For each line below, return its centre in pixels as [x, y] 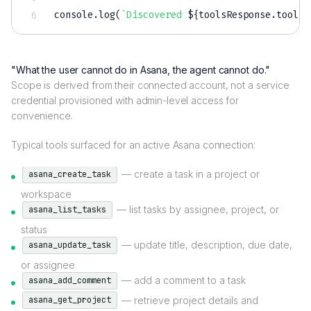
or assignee [48, 264]
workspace [46, 194]
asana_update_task [70, 245]
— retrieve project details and [188, 300]
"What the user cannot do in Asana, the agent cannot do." [141, 70]
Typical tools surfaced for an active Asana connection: [133, 145]
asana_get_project [70, 300]
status [34, 229]
